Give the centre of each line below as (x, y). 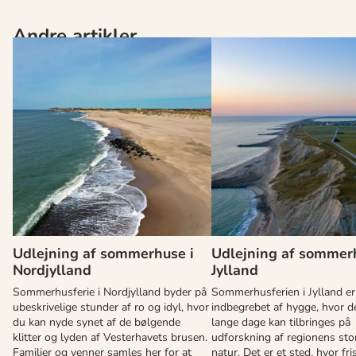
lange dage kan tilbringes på (281, 322)
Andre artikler (75, 35)
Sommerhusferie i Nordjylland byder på (110, 292)
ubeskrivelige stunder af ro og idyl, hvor (111, 307)
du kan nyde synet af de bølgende (97, 322)
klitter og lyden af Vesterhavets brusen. (110, 337)
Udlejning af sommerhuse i (103, 253)
